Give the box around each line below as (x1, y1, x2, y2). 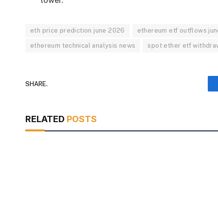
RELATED (25, 114, 67, 125)
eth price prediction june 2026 (30, 27, 125, 35)
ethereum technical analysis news (30, 42, 136, 50)
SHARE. (25, 80, 48, 88)
